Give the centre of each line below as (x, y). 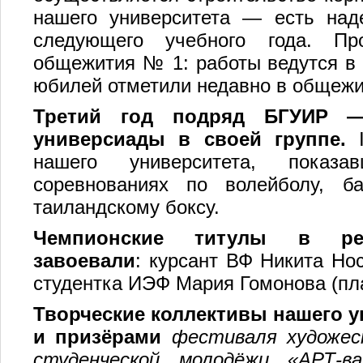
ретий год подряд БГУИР (196, 116)
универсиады (99, 139)
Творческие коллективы (153, 314)
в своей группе (259, 139)
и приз (68, 337)
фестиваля (224, 337)
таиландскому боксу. (126, 207)
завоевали (84, 261)
